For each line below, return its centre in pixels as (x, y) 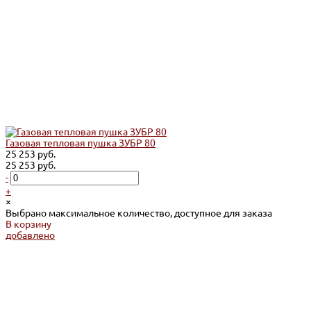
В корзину (28, 225)
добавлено (30, 236)
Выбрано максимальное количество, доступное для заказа (139, 213)
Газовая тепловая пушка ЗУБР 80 (81, 143)
